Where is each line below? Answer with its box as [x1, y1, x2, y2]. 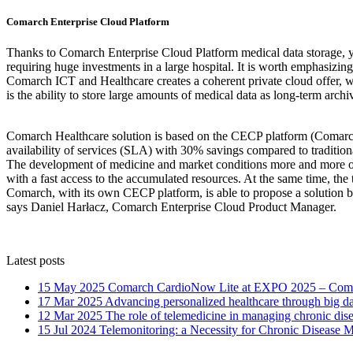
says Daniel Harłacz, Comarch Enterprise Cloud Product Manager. [6, 200, 336, 214]
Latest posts [6, 254, 65, 268]
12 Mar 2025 [38, 309, 106, 323]
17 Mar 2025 [38, 295, 105, 309]
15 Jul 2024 [38, 323, 99, 337]
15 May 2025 [38, 281, 108, 295]
